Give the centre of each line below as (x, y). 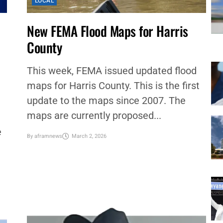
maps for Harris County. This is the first (113, 86)
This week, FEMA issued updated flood (111, 71)
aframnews (48, 136)
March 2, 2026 (89, 136)
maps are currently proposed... (94, 115)
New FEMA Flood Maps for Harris (107, 31)
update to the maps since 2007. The (106, 101)
